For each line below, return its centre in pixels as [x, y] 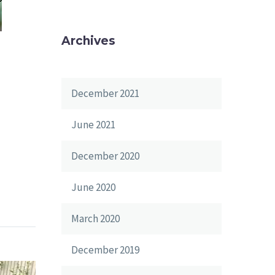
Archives [88, 41]
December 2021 [105, 93]
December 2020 [105, 156]
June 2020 [93, 187]
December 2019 [105, 250]
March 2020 [95, 219]
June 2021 [93, 125]
